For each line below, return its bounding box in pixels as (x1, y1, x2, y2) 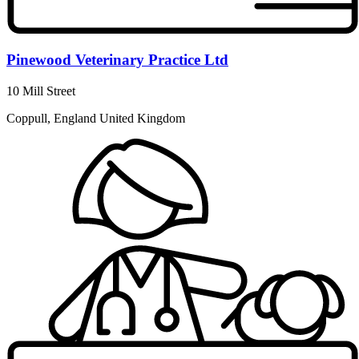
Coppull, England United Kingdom (6, 111, 185, 126)
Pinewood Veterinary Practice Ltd (6, 51, 228, 69)
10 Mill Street (6, 84, 75, 99)
